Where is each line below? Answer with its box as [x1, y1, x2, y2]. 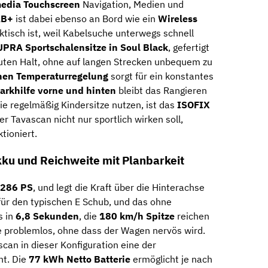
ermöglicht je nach [130, 252, 212, 265]
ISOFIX [177, 99, 210, 111]
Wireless [158, 13, 197, 25]
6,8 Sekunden [16, 209, 79, 222]
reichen [175, 209, 209, 222]
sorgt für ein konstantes [108, 70, 214, 83]
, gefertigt [168, 41, 209, 54]
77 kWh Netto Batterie [29, 252, 130, 265]
